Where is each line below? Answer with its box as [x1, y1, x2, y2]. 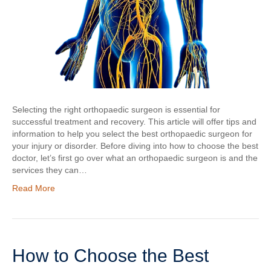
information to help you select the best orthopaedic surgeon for [12, 129, 252, 139]
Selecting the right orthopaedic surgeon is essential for [12, 105, 220, 115]
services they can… [12, 165, 87, 175]
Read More [12, 183, 55, 194]
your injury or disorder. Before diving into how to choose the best [12, 141, 258, 151]
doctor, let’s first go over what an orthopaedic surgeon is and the [12, 153, 258, 163]
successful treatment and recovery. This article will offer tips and [12, 117, 256, 127]
